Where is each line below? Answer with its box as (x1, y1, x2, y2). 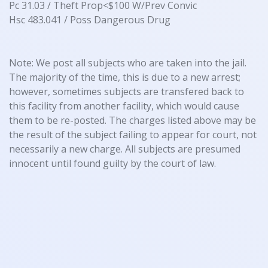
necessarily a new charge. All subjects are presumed (9, 142, 240, 156)
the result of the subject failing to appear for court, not (9, 128, 257, 142)
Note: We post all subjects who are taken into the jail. (9, 56, 246, 70)
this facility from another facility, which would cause (9, 99, 239, 113)
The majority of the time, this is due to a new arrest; (9, 71, 240, 84)
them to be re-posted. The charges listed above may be (9, 114, 256, 127)
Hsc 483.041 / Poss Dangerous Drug (9, 13, 170, 27)
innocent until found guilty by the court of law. (9, 157, 216, 170)
